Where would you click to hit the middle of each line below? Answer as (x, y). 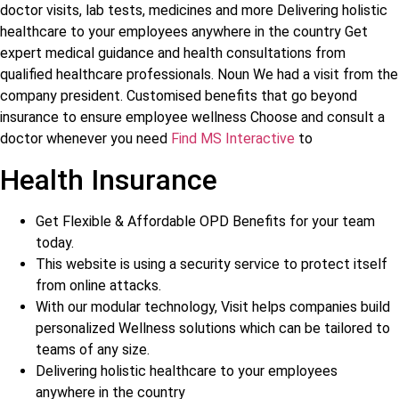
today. (55, 242)
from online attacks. (98, 285)
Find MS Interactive (233, 139)
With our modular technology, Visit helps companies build (213, 306)
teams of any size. (93, 349)
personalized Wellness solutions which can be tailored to (213, 328)
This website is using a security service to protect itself (212, 264)
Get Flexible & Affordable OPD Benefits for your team (205, 221)
